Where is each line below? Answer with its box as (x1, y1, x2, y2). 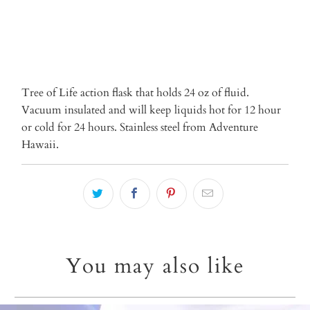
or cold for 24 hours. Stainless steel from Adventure (21, 119, 259, 135)
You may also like (65, 251, 245, 280)
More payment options (101, 15, 209, 31)
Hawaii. (21, 136, 60, 152)
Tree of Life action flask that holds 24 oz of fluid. (21, 84, 250, 100)
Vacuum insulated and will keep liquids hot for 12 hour (21, 102, 282, 118)
